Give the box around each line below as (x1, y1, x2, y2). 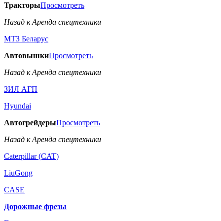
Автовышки (4, 51, 49, 60)
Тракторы (4, 1, 40, 9)
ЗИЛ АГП (4, 85, 37, 93)
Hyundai (4, 102, 31, 110)
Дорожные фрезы (4, 202, 67, 211)
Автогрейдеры (4, 118, 56, 127)
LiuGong (4, 169, 33, 177)
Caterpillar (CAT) (4, 152, 59, 160)
